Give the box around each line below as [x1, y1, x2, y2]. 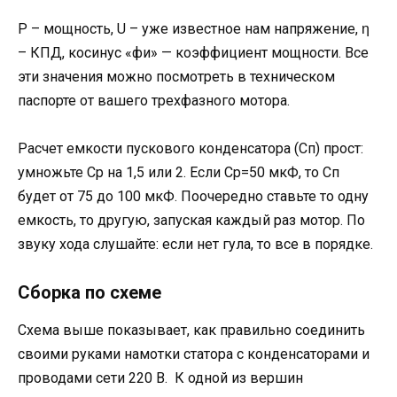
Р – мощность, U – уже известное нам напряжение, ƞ [18, 20, 370, 38]
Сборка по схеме [18, 281, 161, 303]
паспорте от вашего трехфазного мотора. [18, 92, 290, 110]
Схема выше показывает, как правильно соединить [18, 321, 365, 339]
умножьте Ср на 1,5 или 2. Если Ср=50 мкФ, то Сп [18, 164, 339, 182]
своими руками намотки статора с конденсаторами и [18, 345, 370, 362]
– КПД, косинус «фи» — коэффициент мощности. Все [18, 44, 369, 62]
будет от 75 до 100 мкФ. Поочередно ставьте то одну [18, 188, 369, 206]
